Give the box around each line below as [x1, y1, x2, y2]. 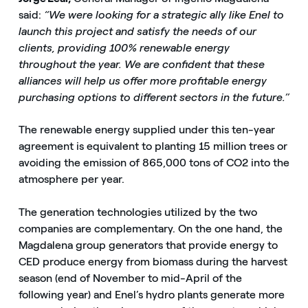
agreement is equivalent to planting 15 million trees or [18, 140, 287, 153]
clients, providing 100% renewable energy [18, 41, 230, 55]
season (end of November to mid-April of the [18, 271, 242, 285]
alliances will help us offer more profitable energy [18, 74, 267, 88]
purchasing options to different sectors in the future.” [18, 91, 289, 104]
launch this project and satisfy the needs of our [18, 25, 256, 38]
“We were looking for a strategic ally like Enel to [43, 8, 284, 22]
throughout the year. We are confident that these [18, 58, 265, 71]
